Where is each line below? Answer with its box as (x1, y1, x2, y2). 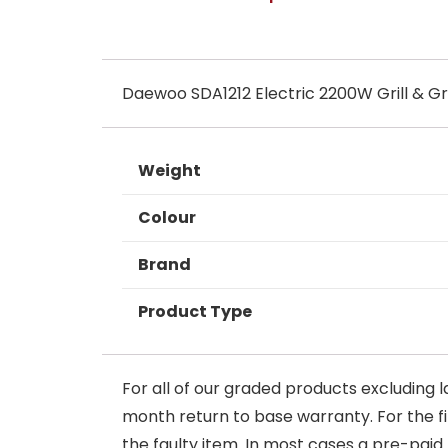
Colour (138, 205, 196, 229)
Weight (138, 158, 201, 182)
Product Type (138, 299, 252, 323)
